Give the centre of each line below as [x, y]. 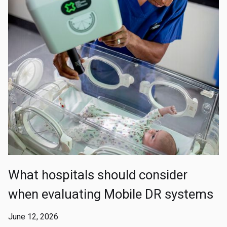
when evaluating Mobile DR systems [111, 194]
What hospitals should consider [98, 175]
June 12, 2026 [33, 217]
